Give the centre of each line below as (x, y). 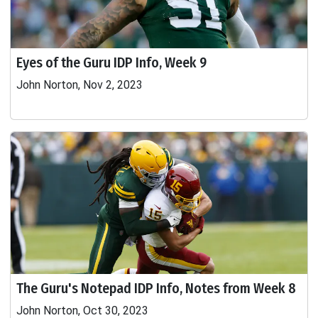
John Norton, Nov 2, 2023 (79, 85)
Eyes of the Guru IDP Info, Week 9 (111, 62)
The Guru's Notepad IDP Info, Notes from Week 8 (156, 288)
